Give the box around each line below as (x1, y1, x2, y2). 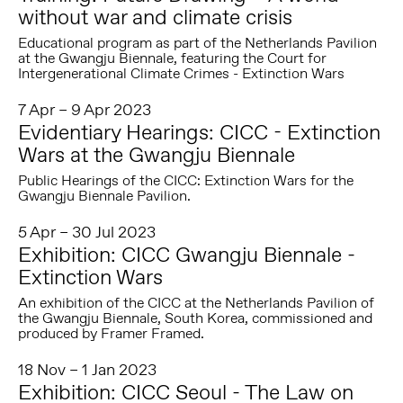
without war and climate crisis (17, 3, 292, 31)
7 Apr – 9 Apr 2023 (17, 99, 151, 121)
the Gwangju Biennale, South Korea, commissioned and (17, 309, 372, 328)
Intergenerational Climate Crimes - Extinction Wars (17, 64, 345, 84)
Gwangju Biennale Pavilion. (17, 186, 191, 206)
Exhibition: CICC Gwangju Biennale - (17, 240, 355, 269)
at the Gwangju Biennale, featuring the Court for (17, 49, 327, 68)
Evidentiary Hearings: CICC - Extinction (17, 118, 381, 147)
